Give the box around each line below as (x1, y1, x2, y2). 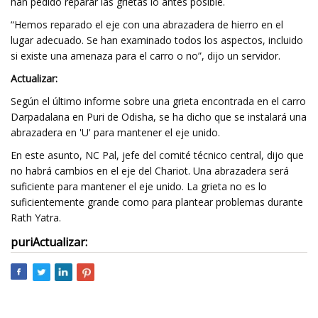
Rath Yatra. (11, 211, 61, 224)
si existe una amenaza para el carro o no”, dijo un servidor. (11, 49, 280, 62)
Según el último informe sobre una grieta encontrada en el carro (11, 94, 306, 108)
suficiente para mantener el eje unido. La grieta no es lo (11, 180, 267, 193)
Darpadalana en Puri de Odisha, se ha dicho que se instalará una (11, 110, 307, 124)
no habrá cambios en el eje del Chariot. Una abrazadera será (11, 164, 289, 177)
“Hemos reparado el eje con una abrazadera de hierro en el (11, 18, 283, 31)
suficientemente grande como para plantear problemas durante (11, 195, 303, 209)
